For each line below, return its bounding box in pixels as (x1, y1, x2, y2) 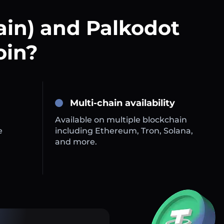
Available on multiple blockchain (55, 115, 187, 125)
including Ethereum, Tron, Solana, (55, 126, 193, 136)
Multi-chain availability (70, 97, 175, 109)
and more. (55, 137, 97, 147)
